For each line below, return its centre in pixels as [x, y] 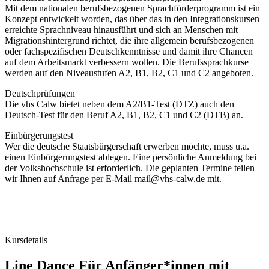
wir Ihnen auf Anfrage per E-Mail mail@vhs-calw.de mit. [113, 179]
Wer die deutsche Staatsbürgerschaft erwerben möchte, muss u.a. [127, 147]
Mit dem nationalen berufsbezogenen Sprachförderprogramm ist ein [132, 8]
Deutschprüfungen [40, 94]
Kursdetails [26, 240]
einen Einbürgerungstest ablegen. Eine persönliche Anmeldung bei [131, 157]
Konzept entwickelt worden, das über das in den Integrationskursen [132, 19]
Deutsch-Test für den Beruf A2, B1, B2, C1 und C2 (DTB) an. [124, 115]
